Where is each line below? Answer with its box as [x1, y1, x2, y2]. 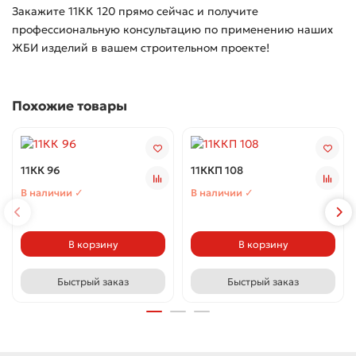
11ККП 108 [191, 164, 243, 177]
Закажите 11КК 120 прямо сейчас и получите [12, 4, 258, 18]
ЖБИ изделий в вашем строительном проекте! [12, 41, 269, 55]
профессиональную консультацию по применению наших [12, 22, 333, 37]
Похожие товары [12, 98, 127, 114]
